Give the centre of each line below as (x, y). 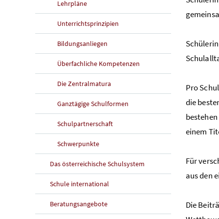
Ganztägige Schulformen (93, 103)
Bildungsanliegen (82, 43)
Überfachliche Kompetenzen (99, 63)
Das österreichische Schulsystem (97, 164)
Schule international (79, 184)
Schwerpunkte (78, 143)
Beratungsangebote (79, 204)
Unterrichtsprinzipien (88, 23)
